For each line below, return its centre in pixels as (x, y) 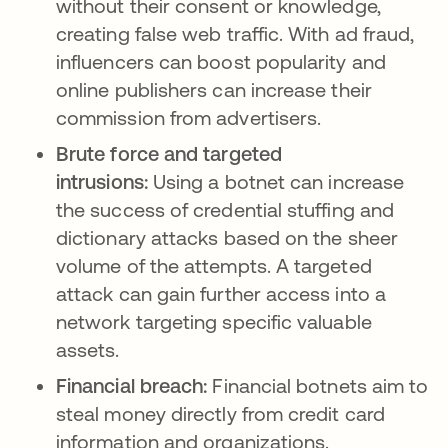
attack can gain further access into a (221, 293)
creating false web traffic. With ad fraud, (235, 33)
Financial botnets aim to (318, 385)
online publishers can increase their (214, 89)
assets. (88, 349)
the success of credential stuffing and (225, 209)
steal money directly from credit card (220, 413)
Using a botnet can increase (276, 181)
